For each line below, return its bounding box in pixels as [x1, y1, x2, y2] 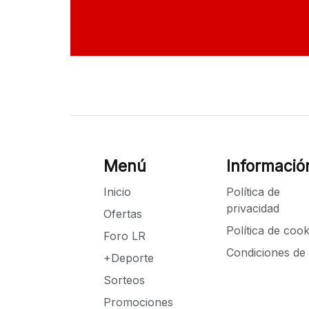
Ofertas [103, 207, 142, 221]
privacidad [226, 201, 279, 216]
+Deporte [103, 251, 154, 266]
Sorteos [103, 273, 145, 288]
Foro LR [103, 229, 146, 243]
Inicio [103, 185, 131, 199]
